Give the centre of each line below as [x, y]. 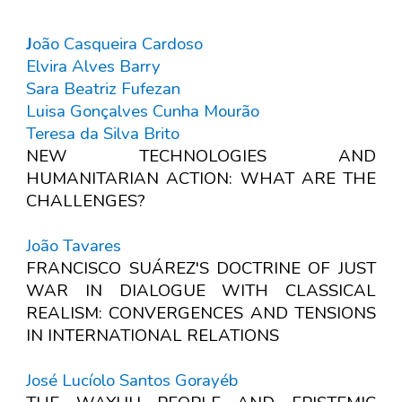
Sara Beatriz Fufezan [104, 89]
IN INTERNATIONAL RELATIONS [153, 336]
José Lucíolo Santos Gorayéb [132, 381]
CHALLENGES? [86, 201]
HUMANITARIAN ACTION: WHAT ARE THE [201, 179]
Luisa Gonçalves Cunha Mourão [143, 112]
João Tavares [74, 246]
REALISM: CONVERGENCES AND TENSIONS [201, 314]
